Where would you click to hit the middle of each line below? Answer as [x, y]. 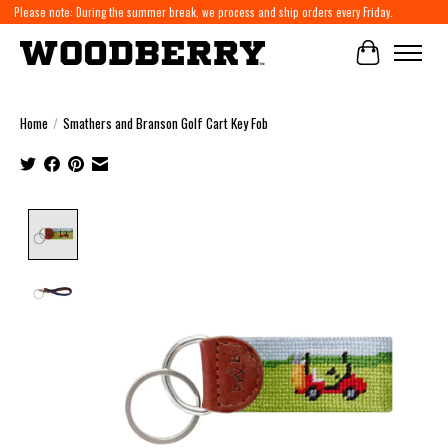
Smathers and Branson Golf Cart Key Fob [165, 123]
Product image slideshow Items [184, 221]
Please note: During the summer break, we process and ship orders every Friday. [203, 12]
